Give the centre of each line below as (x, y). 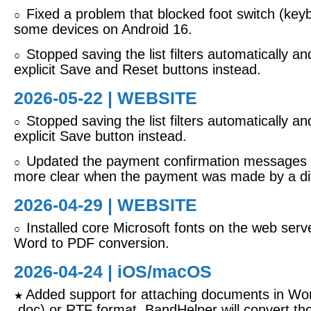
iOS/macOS (165, 271)
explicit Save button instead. (100, 136)
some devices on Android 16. (103, 29)
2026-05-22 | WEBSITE (106, 98)
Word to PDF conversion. (92, 243)
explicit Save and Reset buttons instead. (137, 69)
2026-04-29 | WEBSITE (106, 205)
